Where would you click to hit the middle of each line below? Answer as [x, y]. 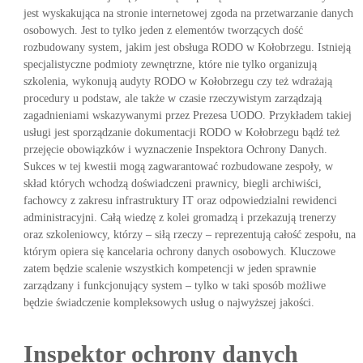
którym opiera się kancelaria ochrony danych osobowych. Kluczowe [179, 252]
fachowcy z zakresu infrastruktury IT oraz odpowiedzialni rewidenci [180, 201]
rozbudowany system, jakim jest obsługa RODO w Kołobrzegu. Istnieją [187, 47]
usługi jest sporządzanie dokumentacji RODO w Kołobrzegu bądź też [181, 132]
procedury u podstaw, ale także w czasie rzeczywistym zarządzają [172, 98]
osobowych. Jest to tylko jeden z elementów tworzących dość [163, 30]
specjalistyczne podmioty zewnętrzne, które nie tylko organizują [170, 64]
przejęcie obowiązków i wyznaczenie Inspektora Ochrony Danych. [175, 149]
